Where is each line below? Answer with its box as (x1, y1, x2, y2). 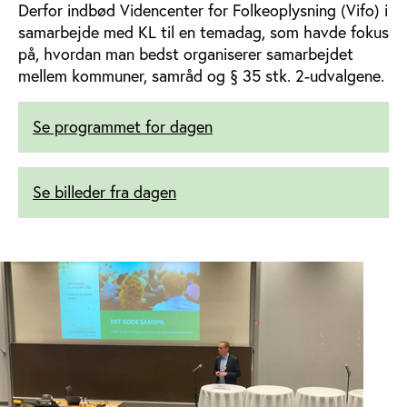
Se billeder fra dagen (33, 182, 176, 203)
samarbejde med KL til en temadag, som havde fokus (18, 22, 389, 43)
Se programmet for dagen (33, 116, 213, 137)
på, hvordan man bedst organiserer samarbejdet (18, 44, 353, 65)
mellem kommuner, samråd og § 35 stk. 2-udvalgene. (18, 65, 384, 86)
